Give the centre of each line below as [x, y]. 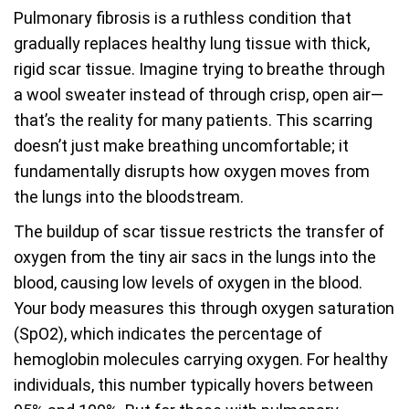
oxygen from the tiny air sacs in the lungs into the [195, 257]
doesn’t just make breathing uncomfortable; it [181, 146]
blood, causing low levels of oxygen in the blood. [188, 283]
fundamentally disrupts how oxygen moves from [192, 171]
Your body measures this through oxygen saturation [204, 308]
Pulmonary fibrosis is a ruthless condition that [183, 18]
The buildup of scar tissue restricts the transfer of [199, 231]
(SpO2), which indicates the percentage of [168, 334]
